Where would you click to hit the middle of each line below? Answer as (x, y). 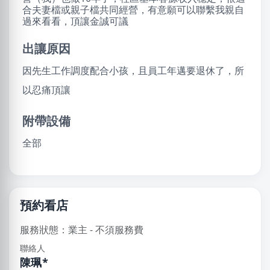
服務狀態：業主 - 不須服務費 (82, 230)
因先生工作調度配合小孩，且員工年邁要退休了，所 (133, 71)
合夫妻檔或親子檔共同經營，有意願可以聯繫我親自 (133, 10)
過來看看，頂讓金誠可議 (75, 21)
